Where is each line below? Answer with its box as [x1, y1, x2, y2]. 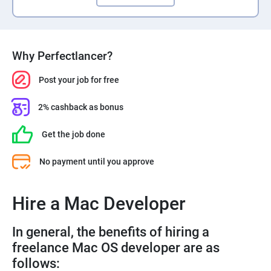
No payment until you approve [39, 156, 154, 166]
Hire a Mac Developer [12, 193, 186, 214]
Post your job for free [38, 74, 119, 85]
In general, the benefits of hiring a [12, 224, 209, 240]
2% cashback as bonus [38, 102, 124, 112]
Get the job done [42, 129, 106, 139]
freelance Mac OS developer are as [12, 240, 220, 255]
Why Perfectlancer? [12, 49, 113, 63]
